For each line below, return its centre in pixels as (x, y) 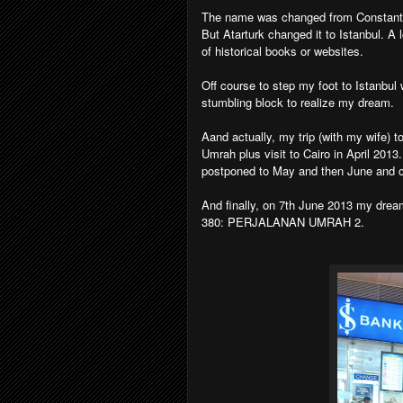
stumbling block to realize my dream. (298, 102)
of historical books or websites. (282, 51)
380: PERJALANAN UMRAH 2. (283, 222)
